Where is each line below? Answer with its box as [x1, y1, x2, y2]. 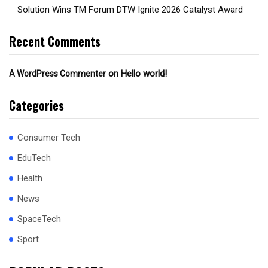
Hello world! [121, 68, 167, 80]
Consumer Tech [17, 132, 80, 144]
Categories [9, 96, 64, 115]
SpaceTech [17, 214, 61, 225]
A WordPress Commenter [9, 69, 106, 79]
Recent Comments [9, 32, 100, 51]
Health [17, 173, 42, 184]
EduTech [17, 153, 51, 164]
